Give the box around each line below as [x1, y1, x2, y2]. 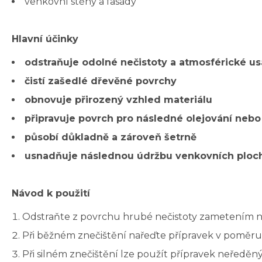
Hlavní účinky [12, 33, 78, 45]
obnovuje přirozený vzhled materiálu [25, 94, 212, 106]
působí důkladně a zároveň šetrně [25, 132, 196, 143]
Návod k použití [12, 188, 90, 199]
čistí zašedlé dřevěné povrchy [25, 75, 177, 87]
